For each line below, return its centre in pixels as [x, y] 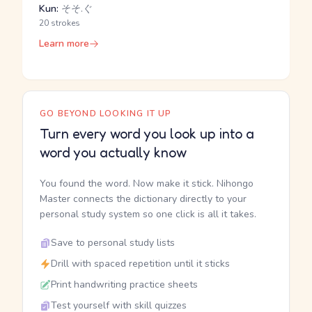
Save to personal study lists [113, 243]
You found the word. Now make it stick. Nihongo [147, 184]
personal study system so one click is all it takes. [148, 214]
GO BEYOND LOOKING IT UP [106, 114]
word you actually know [113, 153]
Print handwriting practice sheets [124, 284]
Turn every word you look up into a [147, 134]
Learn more [64, 44]
